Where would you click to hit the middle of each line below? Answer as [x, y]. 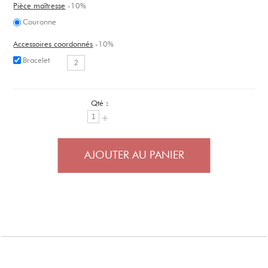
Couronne [40, 22]
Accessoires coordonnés [53, 45]
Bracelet [36, 61]
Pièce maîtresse [39, 6]
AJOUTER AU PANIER [134, 156]
